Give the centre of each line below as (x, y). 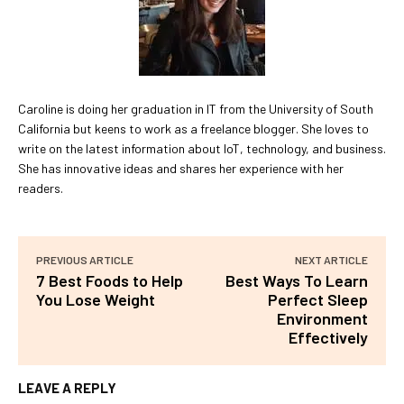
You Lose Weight (96, 299)
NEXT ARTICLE (331, 259)
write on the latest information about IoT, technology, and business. (202, 148)
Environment (322, 318)
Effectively (328, 337)
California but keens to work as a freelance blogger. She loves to (193, 128)
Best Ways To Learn (296, 280)
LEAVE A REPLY (67, 387)
